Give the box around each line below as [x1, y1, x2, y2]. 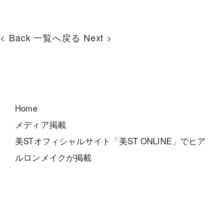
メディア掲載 [15, 118, 67, 130]
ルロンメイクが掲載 [15, 151, 92, 163]
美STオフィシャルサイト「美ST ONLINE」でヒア [15, 134, 206, 147]
